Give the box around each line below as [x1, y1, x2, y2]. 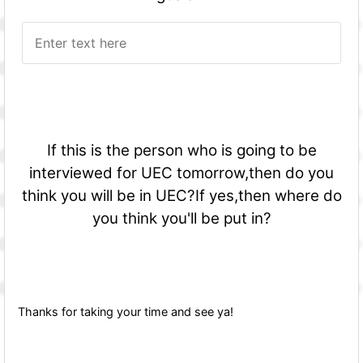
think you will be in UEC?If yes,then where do [21, 186, 342, 205]
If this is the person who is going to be [46, 140, 317, 160]
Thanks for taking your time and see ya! [17, 304, 233, 318]
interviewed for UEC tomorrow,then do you [29, 163, 334, 182]
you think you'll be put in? [92, 208, 271, 228]
